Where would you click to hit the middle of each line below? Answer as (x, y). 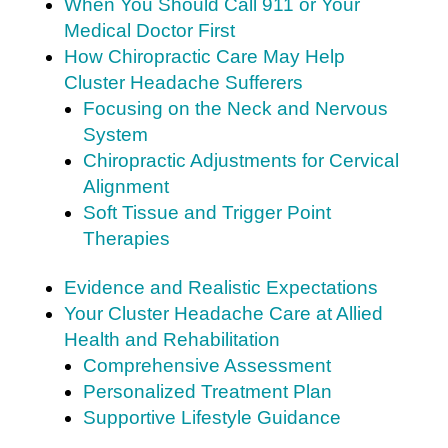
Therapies (126, 238)
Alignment (125, 186)
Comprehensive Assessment (206, 365)
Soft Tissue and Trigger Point (206, 212)
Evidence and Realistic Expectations (220, 287)
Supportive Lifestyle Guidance (211, 417)
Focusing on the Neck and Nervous (235, 108)
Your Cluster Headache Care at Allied (223, 313)
